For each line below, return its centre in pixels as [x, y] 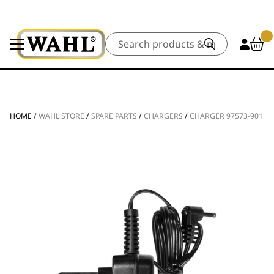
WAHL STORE [61, 116]
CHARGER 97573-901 [226, 116]
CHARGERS [163, 116]
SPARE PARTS [114, 116]
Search [120, 39]
